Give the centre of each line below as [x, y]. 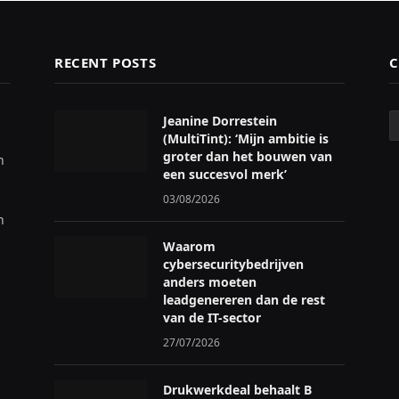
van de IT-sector [212, 317]
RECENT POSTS [106, 62]
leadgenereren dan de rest [244, 299]
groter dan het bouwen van [248, 156]
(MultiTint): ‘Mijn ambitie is [246, 138]
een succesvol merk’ [225, 174]
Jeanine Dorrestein [220, 120]
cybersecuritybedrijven [233, 264]
